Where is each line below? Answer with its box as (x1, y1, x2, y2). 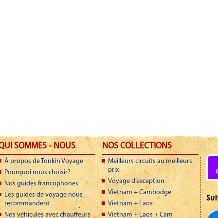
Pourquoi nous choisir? (4, 169, 71, 176)
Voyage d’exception (108, 178, 164, 185)
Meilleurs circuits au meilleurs (108, 158, 192, 165)
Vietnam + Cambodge (108, 189, 171, 196)
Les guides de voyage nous (4, 191, 83, 199)
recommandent (4, 200, 50, 207)
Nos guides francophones (4, 180, 78, 187)
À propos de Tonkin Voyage (4, 158, 83, 165)
